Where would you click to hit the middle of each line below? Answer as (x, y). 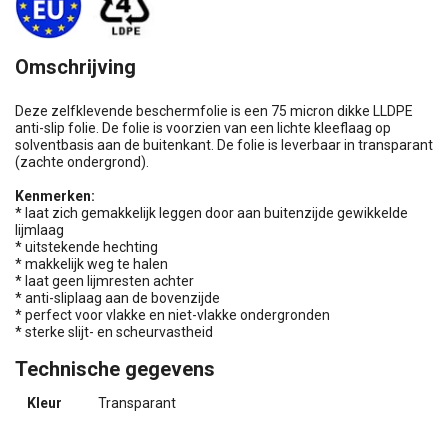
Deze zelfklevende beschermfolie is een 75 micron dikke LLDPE (214, 111)
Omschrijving (75, 67)
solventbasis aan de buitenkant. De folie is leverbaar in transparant (224, 145)
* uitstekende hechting (86, 247)
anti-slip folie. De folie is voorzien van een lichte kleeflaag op (203, 128)
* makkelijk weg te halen (91, 264)
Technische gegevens (115, 369)
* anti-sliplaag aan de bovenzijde (117, 298)
